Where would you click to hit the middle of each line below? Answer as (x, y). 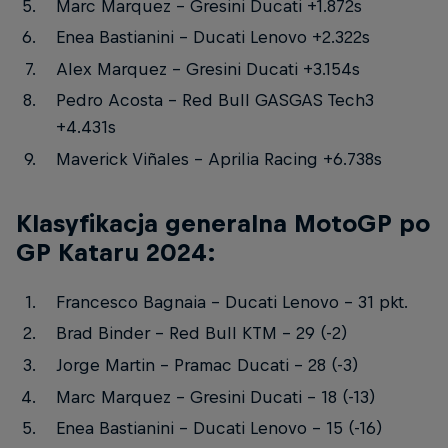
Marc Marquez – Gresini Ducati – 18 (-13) (215, 396)
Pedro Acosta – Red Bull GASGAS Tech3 (214, 100)
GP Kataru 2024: (116, 252)
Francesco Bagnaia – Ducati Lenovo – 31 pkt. (231, 301)
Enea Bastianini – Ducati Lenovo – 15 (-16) (219, 428)
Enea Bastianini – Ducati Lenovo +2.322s (212, 37)
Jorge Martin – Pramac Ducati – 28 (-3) (207, 365)
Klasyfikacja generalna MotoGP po (223, 223)
